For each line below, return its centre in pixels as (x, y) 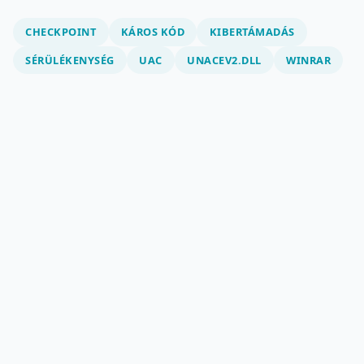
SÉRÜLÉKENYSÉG (70, 60)
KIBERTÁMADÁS (252, 32)
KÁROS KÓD (153, 32)
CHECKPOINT (61, 32)
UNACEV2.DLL (224, 60)
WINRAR (309, 60)
